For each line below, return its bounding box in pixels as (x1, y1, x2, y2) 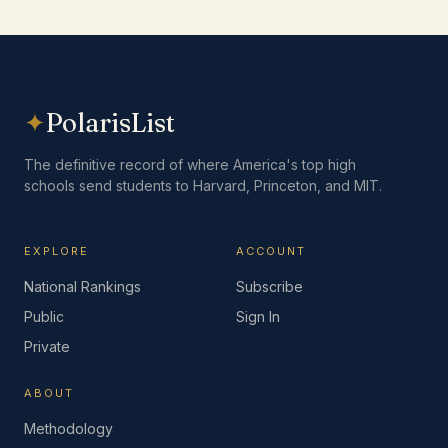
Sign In (236, 308, 280, 325)
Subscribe (236, 278, 303, 295)
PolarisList (46, 107, 175, 139)
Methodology (24, 420, 113, 437)
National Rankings (24, 278, 141, 295)
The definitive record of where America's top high (24, 156, 356, 173)
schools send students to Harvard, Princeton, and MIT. (24, 177, 382, 194)
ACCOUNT (236, 244, 306, 258)
